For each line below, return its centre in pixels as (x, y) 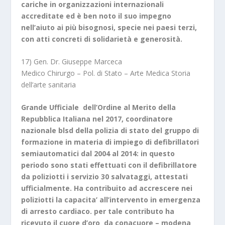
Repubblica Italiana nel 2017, (74, 119)
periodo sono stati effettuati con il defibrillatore (109, 165)
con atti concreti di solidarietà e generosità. (102, 39)
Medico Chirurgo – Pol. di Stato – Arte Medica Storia (106, 73)
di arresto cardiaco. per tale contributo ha (98, 211)
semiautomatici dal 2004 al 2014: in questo (98, 154)
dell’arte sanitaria (49, 85)
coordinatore (149, 119)
